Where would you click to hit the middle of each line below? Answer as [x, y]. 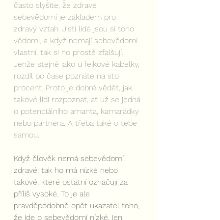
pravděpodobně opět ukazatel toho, [78, 205]
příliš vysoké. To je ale [53, 193]
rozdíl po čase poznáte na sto [68, 76]
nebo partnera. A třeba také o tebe [77, 123]
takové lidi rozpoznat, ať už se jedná [78, 99]
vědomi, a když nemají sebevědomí [77, 40]
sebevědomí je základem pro [66, 17]
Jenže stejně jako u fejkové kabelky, [78, 64]
